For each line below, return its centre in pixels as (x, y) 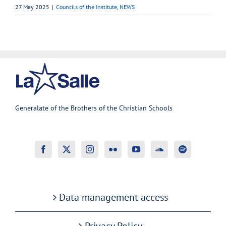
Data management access (114, 197)
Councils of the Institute (87, 7)
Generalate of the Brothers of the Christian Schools (94, 108)
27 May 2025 (32, 7)
